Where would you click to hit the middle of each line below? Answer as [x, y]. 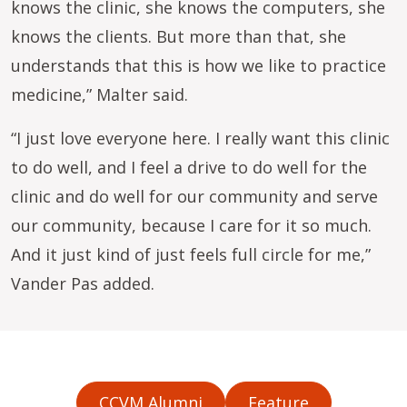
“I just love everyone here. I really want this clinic [200, 138]
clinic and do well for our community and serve [194, 196]
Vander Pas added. [83, 283]
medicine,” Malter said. [102, 94]
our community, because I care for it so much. [191, 225]
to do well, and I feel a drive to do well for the [189, 167]
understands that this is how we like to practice [199, 65]
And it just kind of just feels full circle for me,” [191, 254]
